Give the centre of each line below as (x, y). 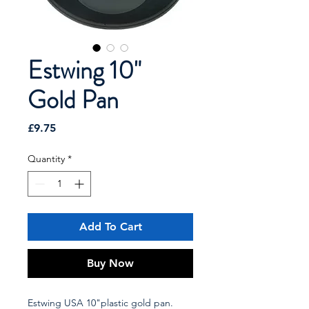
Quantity (46, 159)
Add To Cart (110, 227)
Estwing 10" (84, 70)
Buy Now (110, 263)
